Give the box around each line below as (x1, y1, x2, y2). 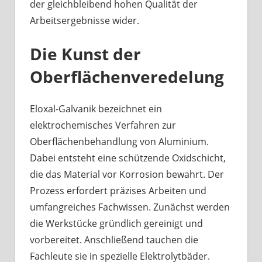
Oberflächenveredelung (30, 65, 224, 88)
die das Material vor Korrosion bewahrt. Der (30, 167, 224, 181)
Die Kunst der (30, 42, 141, 65)
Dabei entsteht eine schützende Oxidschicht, (30, 151, 226, 164)
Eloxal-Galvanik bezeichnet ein (30, 102, 162, 115)
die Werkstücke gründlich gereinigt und (30, 216, 203, 230)
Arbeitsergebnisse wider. (30, 13, 139, 27)
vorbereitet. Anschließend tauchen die (30, 233, 198, 246)
